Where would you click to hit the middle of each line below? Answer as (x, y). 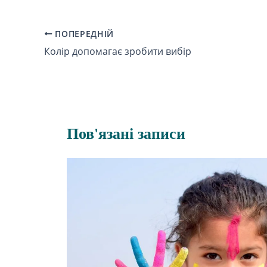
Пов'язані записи (126, 133)
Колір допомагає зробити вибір (118, 51)
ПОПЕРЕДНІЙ (83, 33)
